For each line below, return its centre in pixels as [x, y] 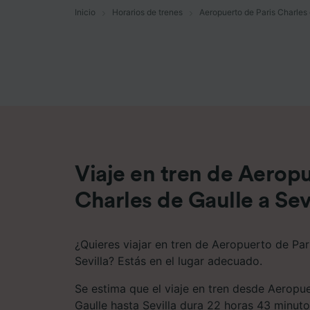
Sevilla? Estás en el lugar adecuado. [168, 261]
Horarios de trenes [147, 12]
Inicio [85, 12]
